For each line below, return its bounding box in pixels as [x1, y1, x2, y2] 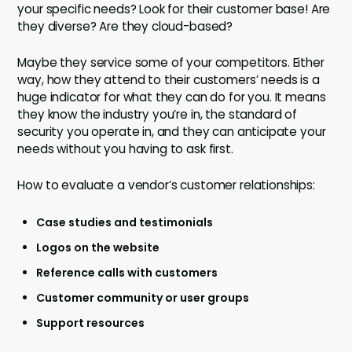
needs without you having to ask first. [17, 141, 233, 158]
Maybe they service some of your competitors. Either [17, 54, 324, 71]
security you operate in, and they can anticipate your [17, 123, 326, 141]
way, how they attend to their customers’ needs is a [17, 71, 320, 89]
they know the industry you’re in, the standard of [17, 106, 298, 123]
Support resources [36, 315, 145, 332]
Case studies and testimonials [36, 214, 214, 231]
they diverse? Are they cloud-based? [17, 18, 233, 35]
